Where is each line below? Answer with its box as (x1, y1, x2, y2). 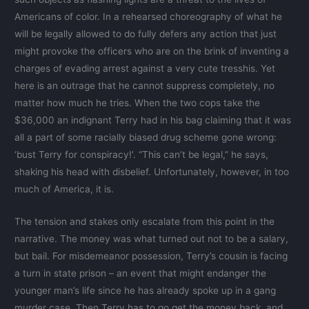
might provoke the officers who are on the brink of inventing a (14, 46, 290, 57)
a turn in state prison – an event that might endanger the (14, 268, 267, 279)
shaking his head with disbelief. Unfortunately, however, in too (14, 166, 290, 178)
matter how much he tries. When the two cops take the (14, 97, 261, 109)
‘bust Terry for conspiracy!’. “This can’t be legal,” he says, (14, 149, 269, 161)
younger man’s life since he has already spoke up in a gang (14, 285, 277, 297)
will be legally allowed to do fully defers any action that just (14, 28, 277, 40)
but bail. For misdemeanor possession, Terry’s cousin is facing (14, 250, 288, 262)
